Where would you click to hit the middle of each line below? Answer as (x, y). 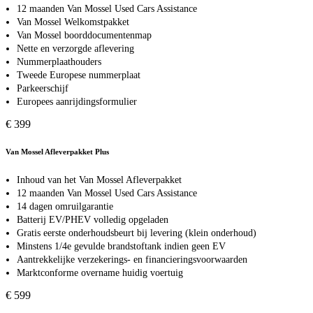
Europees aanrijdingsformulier (77, 102)
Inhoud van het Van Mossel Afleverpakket (99, 180)
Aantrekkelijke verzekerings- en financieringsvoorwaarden (132, 260)
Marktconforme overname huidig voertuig (100, 273)
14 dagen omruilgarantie (65, 207)
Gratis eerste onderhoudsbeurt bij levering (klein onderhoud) (137, 233)
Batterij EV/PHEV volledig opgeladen (93, 220)
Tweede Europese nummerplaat (79, 75)
